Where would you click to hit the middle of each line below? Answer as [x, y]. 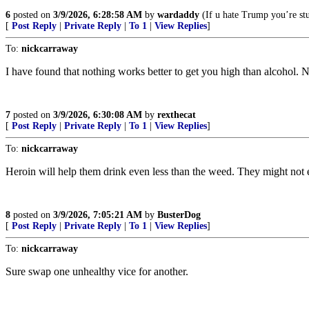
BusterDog [179, 215]
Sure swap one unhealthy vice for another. [97, 271]
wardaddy [178, 15]
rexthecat [177, 115]
